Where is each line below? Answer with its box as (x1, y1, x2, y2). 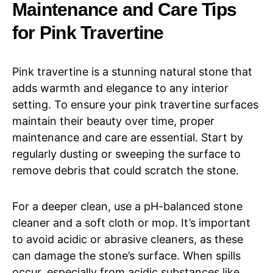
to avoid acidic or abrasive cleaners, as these (12, 232, 243, 246)
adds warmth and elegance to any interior (12, 81, 229, 94)
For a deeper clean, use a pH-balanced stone (12, 199, 243, 213)
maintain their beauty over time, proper (12, 114, 214, 127)
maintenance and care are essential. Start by (12, 130, 243, 144)
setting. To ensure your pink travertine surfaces (12, 97, 258, 111)
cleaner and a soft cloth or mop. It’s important (12, 216, 250, 229)
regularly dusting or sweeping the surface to (12, 147, 241, 160)
